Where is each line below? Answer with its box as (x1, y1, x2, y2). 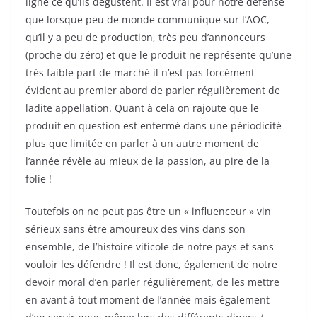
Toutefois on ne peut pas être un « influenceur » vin (25, 204, 271, 219)
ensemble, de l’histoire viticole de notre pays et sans (25, 240, 274, 254)
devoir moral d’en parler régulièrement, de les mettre (25, 275, 279, 289)
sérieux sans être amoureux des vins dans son (25, 222, 246, 236)
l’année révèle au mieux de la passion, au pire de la (25, 154, 270, 168)
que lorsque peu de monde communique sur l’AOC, (25, 13, 270, 27)
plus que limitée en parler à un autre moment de (25, 137, 259, 151)
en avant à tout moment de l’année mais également (25, 293, 270, 307)
